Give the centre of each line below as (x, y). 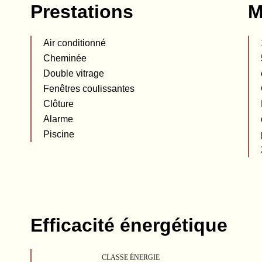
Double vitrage (74, 73)
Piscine (59, 134)
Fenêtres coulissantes (89, 89)
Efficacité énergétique (129, 225)
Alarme (58, 119)
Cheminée (65, 58)
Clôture (58, 104)
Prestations (82, 12)
